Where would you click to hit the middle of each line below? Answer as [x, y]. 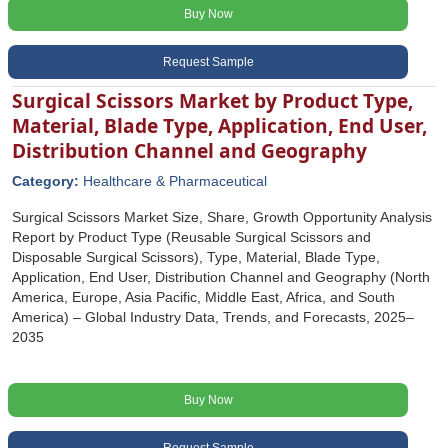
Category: [47, 181]
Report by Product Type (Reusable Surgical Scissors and [191, 237]
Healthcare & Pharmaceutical [175, 181]
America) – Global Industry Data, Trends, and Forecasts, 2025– [213, 317]
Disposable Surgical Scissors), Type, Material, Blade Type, [196, 257]
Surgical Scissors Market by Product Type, [212, 100]
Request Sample [208, 62]
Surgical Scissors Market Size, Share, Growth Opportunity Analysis [222, 217]
